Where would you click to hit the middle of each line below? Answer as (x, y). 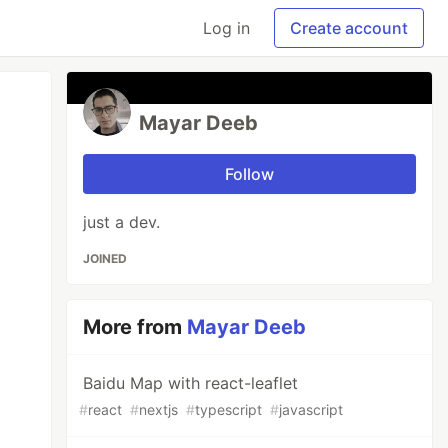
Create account (349, 28)
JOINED (105, 258)
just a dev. (122, 222)
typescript (229, 409)
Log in (226, 28)
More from (135, 327)
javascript (311, 409)
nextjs (159, 409)
